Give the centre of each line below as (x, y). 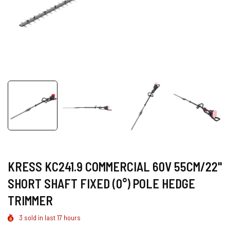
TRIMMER (30, 200)
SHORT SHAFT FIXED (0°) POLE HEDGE (101, 184)
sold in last (40, 217)
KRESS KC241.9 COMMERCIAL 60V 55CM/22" (115, 167)
